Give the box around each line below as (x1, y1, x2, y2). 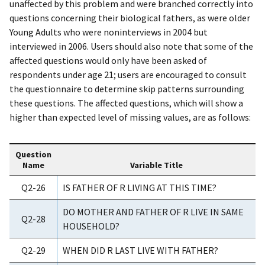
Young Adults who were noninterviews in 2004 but (9, 26, 208, 38)
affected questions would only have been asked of (9, 54, 207, 67)
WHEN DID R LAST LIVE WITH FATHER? (63, 244, 218, 257)
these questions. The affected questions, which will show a (9, 97, 243, 109)
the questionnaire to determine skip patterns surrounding (9, 83, 244, 95)
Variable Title (130, 160, 183, 171)
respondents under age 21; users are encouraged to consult (9, 69, 247, 81)
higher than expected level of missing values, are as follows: (9, 111, 251, 124)
